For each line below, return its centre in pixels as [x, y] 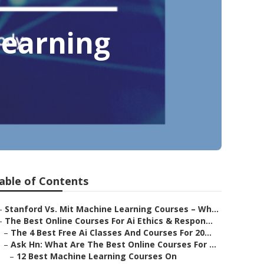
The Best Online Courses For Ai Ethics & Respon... [109, 221]
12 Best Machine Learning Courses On [97, 256]
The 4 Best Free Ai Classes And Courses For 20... [111, 232]
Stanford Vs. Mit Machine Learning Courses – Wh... [112, 209]
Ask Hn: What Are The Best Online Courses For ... [113, 244]
